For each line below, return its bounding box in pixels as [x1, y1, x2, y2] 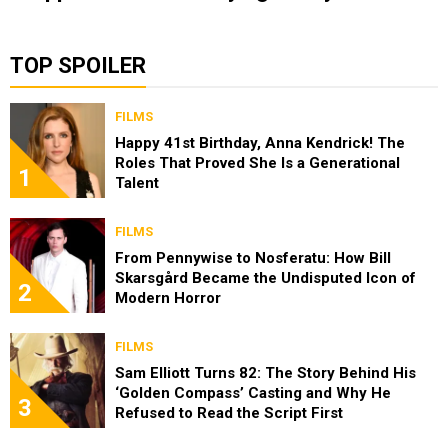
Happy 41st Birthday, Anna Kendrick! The [115, 133, 405, 152]
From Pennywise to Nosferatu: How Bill [115, 248, 391, 267]
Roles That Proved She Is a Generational [115, 153, 400, 172]
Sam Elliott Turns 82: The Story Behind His [115, 363, 416, 382]
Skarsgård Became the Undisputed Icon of [115, 268, 416, 287]
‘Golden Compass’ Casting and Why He [115, 383, 391, 402]
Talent [115, 173, 159, 192]
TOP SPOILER [10, 52, 146, 78]
